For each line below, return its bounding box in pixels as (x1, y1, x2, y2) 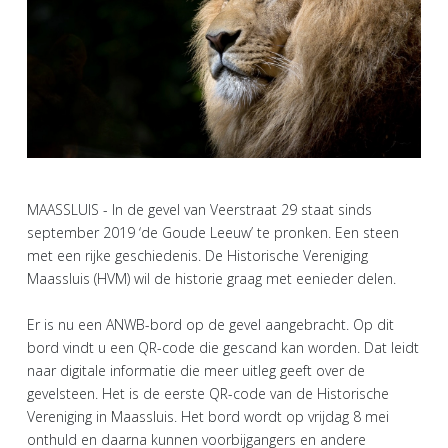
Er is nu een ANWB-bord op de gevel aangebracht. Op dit (27, 314, 394, 334)
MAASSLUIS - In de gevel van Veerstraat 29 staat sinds (27, 199, 372, 219)
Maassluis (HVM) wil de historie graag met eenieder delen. (27, 268, 396, 288)
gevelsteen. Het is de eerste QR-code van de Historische (27, 383, 389, 403)
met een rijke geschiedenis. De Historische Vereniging (27, 245, 368, 265)
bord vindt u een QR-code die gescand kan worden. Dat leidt (27, 337, 419, 357)
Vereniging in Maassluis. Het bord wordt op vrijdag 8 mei (27, 406, 389, 426)
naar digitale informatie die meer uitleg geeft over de (27, 360, 365, 380)
